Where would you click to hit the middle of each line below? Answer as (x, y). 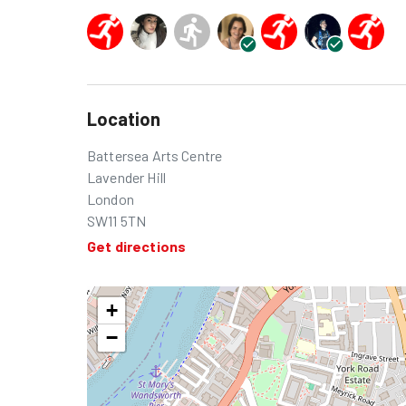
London (111, 198)
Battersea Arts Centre (155, 155)
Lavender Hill (126, 177)
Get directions (137, 246)
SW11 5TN (117, 220)
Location (124, 118)
